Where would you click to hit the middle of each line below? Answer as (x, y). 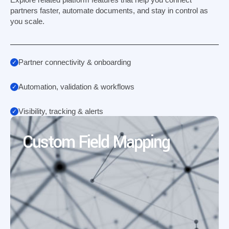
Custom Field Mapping (96, 142)
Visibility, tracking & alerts (61, 111)
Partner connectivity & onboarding (75, 62)
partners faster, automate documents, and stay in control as (109, 10)
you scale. (27, 21)
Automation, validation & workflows (76, 87)
